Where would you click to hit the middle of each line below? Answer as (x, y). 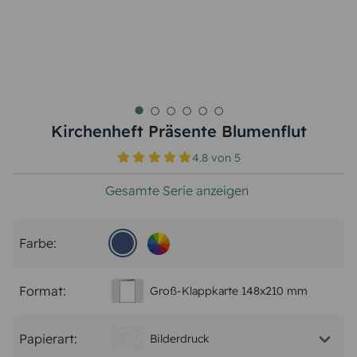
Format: (43, 291)
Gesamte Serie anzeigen (177, 190)
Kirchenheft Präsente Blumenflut (178, 131)
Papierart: (48, 339)
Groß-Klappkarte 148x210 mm (229, 290)
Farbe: (38, 243)
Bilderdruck (180, 338)
